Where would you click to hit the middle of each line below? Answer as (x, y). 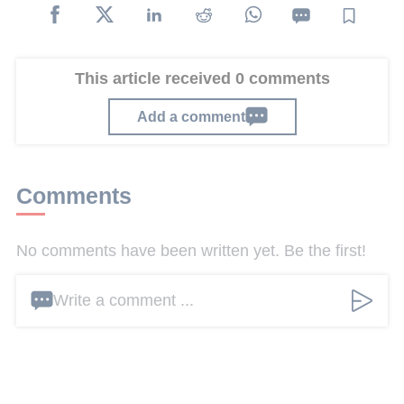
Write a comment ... (124, 301)
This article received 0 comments (202, 78)
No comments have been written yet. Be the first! (191, 251)
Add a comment (191, 116)
